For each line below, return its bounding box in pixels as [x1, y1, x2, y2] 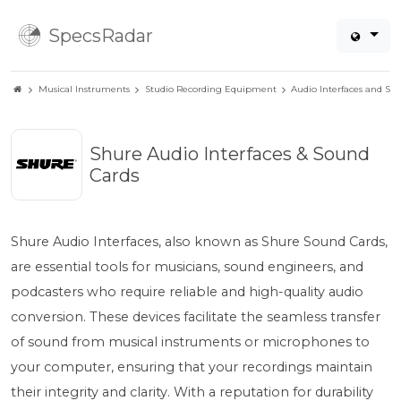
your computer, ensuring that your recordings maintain [11, 359, 372, 375]
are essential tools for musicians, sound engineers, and [11, 259, 363, 275]
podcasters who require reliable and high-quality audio [11, 284, 363, 300]
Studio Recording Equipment [144, 83, 277, 95]
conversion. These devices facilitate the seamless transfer [11, 309, 380, 325]
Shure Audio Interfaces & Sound [90, 143, 370, 165]
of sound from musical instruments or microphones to [11, 334, 370, 350]
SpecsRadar [48, 25, 153, 47]
